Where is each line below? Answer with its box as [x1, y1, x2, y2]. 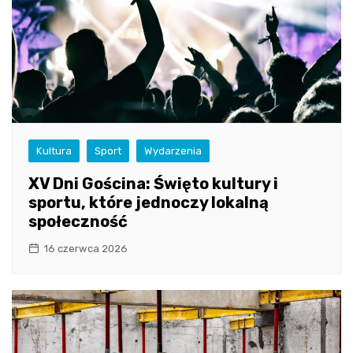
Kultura [36, 144, 72, 157]
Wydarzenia [144, 144, 202, 157]
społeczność [28, 211, 128, 231]
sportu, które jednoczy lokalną [28, 192, 269, 212]
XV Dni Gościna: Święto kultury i [28, 173, 278, 193]
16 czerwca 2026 [43, 242, 128, 255]
